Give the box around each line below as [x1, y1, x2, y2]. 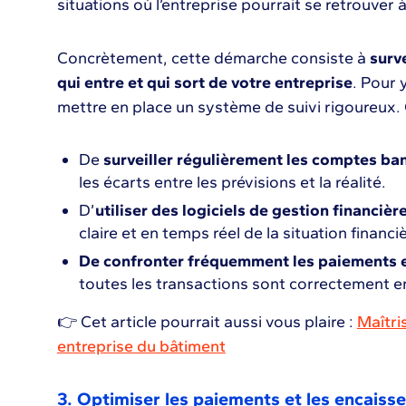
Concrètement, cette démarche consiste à [56, 48, 366, 68]
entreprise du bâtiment [56, 336, 226, 356]
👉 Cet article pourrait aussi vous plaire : [56, 312, 357, 332]
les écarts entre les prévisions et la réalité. [78, 172, 386, 192]
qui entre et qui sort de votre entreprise [56, 72, 353, 92]
